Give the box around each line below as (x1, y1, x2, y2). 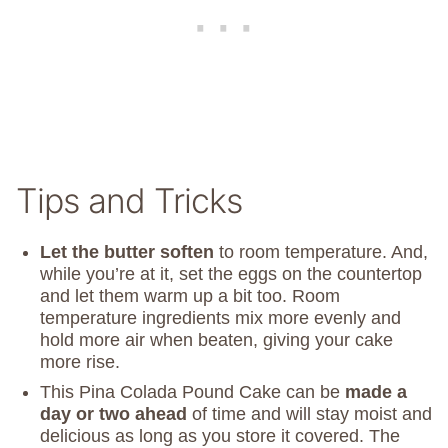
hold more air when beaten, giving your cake (40, 330, 393, 351)
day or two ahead (40, 404, 187, 425)
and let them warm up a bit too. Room (40, 286, 340, 307)
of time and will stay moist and (187, 404, 432, 425)
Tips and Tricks (16, 180, 242, 222)
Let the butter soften (40, 242, 214, 263)
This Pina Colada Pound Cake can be (40, 382, 345, 403)
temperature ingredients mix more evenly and (40, 308, 401, 329)
